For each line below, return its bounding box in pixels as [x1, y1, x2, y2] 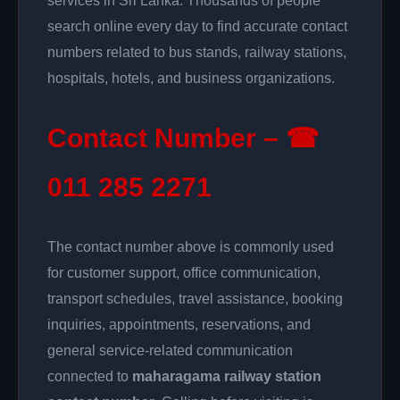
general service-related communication [47, 343, 293, 358]
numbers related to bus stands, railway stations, [47, 45, 346, 60]
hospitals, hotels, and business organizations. [47, 71, 335, 86]
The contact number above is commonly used [47, 239, 334, 254]
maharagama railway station [132, 369, 321, 384]
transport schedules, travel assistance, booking [47, 291, 343, 306]
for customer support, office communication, [47, 265, 321, 280]
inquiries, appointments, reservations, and [47, 317, 311, 332]
